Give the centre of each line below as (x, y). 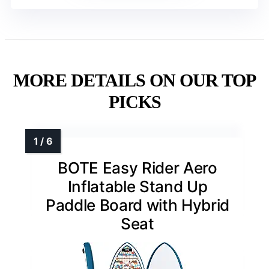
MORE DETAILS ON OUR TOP (134, 80)
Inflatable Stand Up (138, 187)
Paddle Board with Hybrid (138, 205)
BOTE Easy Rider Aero (138, 168)
